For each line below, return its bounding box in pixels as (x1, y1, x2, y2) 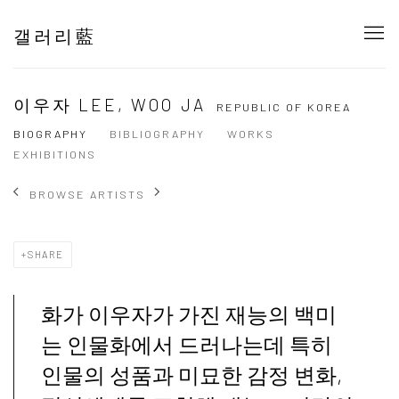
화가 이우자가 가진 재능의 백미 (41, 301, 337, 328)
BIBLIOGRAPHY (110, 126, 205, 141)
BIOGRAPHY (13, 126, 87, 141)
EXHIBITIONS (13, 147, 96, 161)
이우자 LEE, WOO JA (13, 94, 212, 115)
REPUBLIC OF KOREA (216, 100, 351, 114)
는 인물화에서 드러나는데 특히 (41, 331, 332, 358)
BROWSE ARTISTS (29, 186, 145, 201)
